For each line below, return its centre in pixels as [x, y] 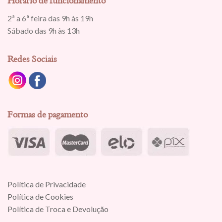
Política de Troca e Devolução [58, 209]
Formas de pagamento [48, 115]
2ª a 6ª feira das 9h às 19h [50, 18]
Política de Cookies [40, 197]
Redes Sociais [32, 59]
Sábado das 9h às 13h [44, 30]
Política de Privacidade [47, 184]
